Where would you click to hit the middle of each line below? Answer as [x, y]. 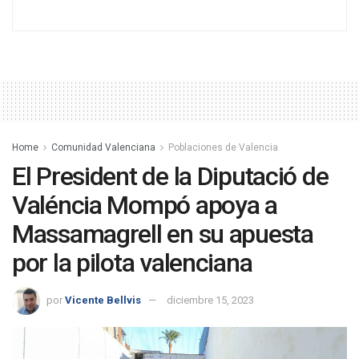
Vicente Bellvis [103, 301]
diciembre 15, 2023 [210, 301]
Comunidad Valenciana [103, 147]
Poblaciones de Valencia [223, 147]
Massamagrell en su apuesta [163, 234]
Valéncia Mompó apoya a [145, 205]
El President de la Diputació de [170, 176]
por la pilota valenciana [132, 262]
